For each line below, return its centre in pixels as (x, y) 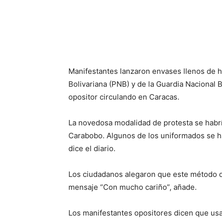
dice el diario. (92, 148)
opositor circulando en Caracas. (124, 97)
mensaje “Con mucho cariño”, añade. (133, 187)
